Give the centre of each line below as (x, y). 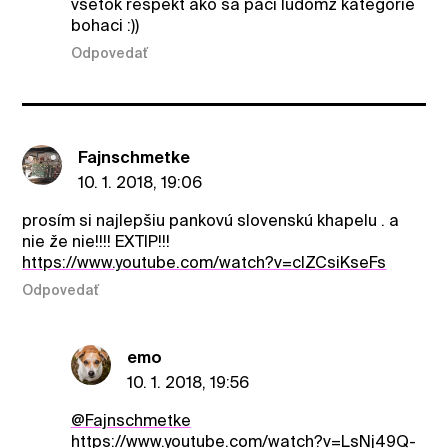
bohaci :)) (104, 25)
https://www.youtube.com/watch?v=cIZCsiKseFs (204, 263)
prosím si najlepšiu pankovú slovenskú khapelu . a (211, 221)
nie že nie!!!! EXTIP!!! (96, 242)
